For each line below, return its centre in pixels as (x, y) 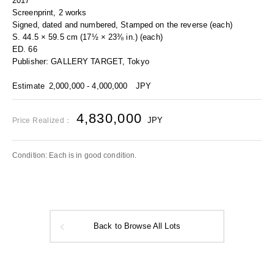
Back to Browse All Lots (137, 226)
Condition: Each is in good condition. (75, 155)
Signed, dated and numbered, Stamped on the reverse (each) (122, 25)
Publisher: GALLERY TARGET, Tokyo (81, 61)
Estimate (28, 86)
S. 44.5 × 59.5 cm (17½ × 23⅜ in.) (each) (87, 37)
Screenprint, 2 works (50, 13)
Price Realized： (42, 120)
